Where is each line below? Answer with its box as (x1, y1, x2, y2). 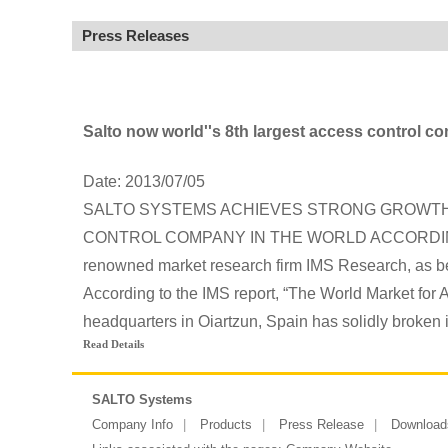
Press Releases (82, 27, 189, 44)
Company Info (92, 417, 173, 432)
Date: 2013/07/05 (82, 172, 205, 190)
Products (200, 417, 252, 432)
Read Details (82, 337, 144, 350)
